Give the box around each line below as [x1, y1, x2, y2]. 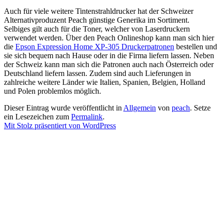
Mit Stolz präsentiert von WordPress [4, 121, 116, 130]
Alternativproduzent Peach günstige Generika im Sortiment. [4, 16, 189, 25]
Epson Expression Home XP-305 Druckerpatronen [15, 42, 174, 51]
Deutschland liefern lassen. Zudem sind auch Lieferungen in [4, 69, 191, 78]
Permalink [71, 112, 103, 121]
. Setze [190, 104, 211, 112]
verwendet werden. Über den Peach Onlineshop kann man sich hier [4, 34, 214, 42]
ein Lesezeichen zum [4, 112, 71, 121]
